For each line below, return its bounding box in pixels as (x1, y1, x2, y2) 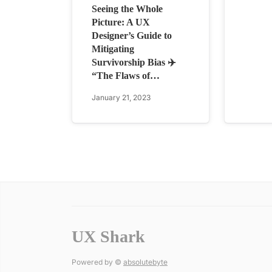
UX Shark (72, 227, 145, 246)
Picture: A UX (92, 17, 150, 28)
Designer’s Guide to (92, 30, 172, 41)
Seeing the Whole (92, 4, 163, 15)
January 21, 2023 (92, 93, 151, 103)
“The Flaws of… (92, 70, 160, 81)
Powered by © (72, 257, 123, 267)
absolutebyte (123, 257, 168, 267)
